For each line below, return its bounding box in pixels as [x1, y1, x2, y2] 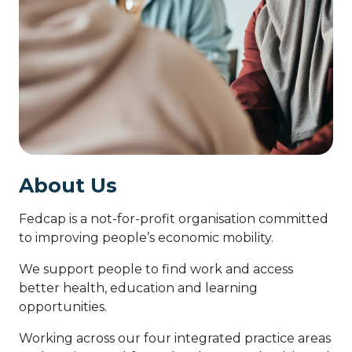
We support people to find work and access [19, 262, 293, 277]
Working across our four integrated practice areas [19, 331, 331, 346]
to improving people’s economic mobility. [19, 230, 273, 246]
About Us [19, 174, 117, 198]
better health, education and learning [19, 280, 258, 296]
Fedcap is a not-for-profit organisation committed [19, 211, 328, 227]
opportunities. [19, 299, 107, 315]
